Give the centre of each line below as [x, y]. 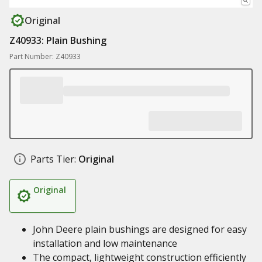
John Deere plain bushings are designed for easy [140, 229]
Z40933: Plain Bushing [58, 40]
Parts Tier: [53, 159]
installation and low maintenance [105, 243]
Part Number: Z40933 [45, 56]
